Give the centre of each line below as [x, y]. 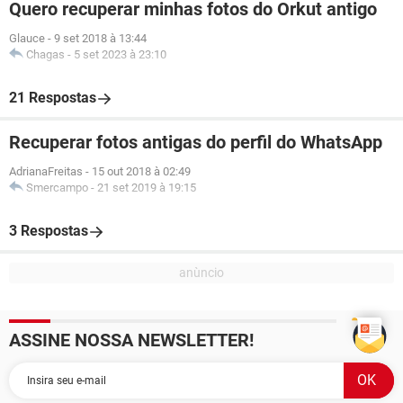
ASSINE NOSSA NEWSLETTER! [131, 340]
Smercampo [57, 188]
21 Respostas [53, 98]
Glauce [27, 38]
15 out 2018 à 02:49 [141, 171]
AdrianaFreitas [46, 171]
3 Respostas [49, 231]
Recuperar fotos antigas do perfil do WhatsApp [196, 142]
